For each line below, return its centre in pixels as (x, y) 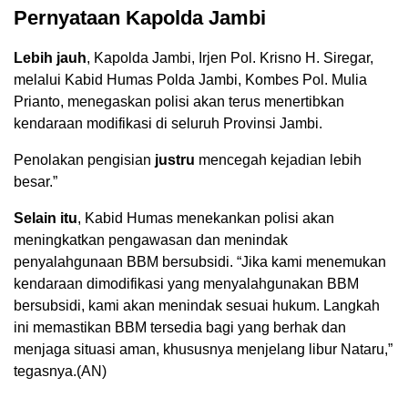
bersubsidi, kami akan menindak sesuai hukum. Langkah (197, 306)
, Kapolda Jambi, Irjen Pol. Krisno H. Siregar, (230, 58)
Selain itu (46, 219)
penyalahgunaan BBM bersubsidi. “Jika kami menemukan (200, 262)
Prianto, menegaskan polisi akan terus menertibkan (179, 102)
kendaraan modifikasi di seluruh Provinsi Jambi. (168, 124)
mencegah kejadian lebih (278, 160)
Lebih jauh (50, 58)
